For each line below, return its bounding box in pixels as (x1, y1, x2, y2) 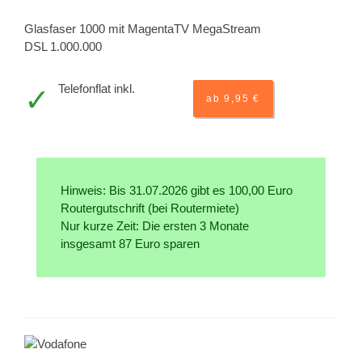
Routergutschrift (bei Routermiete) (61, 201, 239, 216)
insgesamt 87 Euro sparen (61, 237, 200, 251)
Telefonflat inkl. (58, 82, 135, 96)
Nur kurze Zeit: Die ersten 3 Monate (61, 219, 249, 234)
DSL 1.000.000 (24, 40, 102, 54)
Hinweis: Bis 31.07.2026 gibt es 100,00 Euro (61, 183, 293, 198)
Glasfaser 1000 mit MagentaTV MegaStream (24, 22, 261, 36)
